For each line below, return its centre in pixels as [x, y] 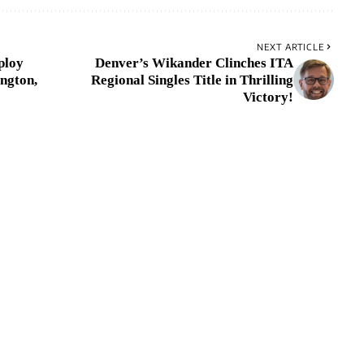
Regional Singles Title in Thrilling [192, 80]
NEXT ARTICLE [290, 46]
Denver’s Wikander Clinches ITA [194, 63]
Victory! [268, 97]
